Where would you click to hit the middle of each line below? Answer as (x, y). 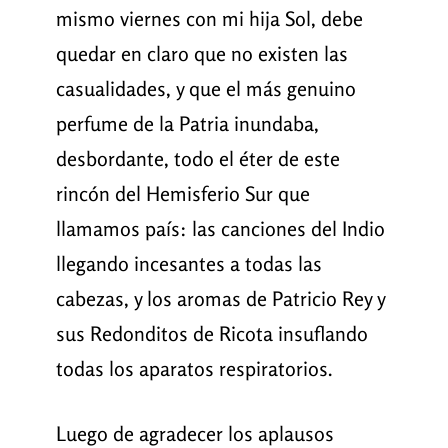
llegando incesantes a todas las (188, 264)
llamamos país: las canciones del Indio (220, 229)
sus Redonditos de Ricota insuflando (211, 334)
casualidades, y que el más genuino (205, 89)
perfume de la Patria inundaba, (187, 124)
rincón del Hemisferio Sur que (182, 194)
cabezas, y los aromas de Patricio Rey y (220, 299)
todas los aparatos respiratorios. (194, 369)
